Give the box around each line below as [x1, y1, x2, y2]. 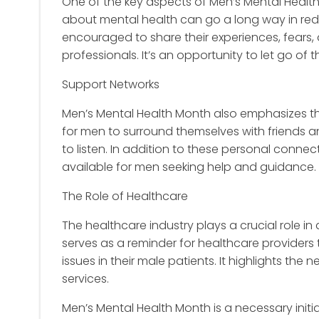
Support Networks [62, 76, 159, 93]
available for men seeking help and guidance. [62, 159, 316, 175]
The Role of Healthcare [62, 188, 188, 204]
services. [62, 271, 109, 287]
